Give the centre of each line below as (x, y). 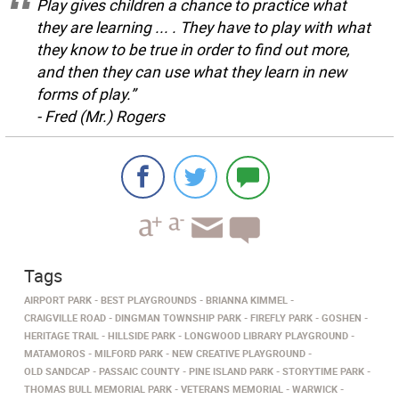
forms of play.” (86, 94)
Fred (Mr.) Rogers (105, 117)
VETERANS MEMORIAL (232, 389)
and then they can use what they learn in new (191, 72)
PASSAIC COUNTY (139, 371)
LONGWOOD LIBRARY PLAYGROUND (266, 336)
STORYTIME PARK (323, 371)
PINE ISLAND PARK (231, 371)
